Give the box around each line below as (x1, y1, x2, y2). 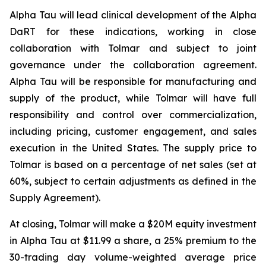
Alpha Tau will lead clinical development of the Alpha (9, 9, 256, 21)
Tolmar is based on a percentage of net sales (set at (9, 159, 256, 170)
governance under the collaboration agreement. (9, 59, 256, 71)
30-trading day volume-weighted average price (9, 251, 256, 263)
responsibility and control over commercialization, (9, 109, 256, 121)
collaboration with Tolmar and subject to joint (9, 42, 256, 54)
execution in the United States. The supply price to (9, 142, 256, 154)
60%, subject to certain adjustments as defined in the (9, 175, 256, 187)
